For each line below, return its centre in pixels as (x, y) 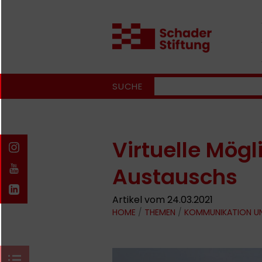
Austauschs (175, 177)
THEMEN (160, 212)
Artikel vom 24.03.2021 (163, 200)
